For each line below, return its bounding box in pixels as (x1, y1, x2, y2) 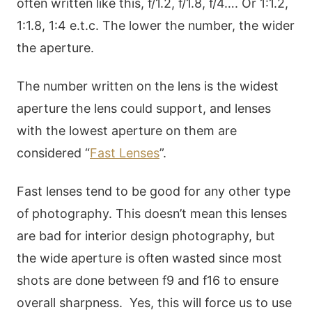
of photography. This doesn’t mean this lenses (17, 206, 287, 221)
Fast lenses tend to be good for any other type (17, 184, 290, 199)
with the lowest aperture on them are (17, 123, 237, 139)
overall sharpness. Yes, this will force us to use (17, 295, 292, 311)
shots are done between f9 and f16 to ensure (17, 273, 279, 288)
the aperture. (17, 40, 94, 55)
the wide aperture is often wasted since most (17, 251, 282, 266)
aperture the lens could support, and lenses (17, 101, 271, 116)
